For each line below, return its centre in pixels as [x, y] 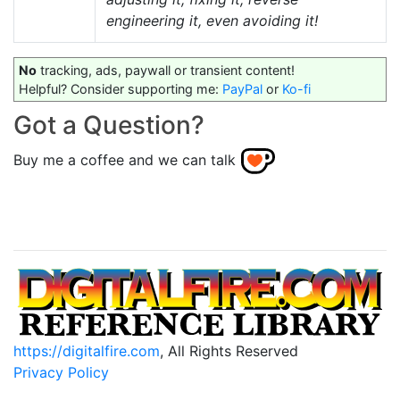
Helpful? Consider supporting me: [121, 89]
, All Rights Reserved [229, 351]
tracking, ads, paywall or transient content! [166, 70]
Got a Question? [109, 125]
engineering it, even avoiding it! [212, 21]
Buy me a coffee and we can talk [125, 160]
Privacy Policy [61, 373]
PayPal [242, 89]
